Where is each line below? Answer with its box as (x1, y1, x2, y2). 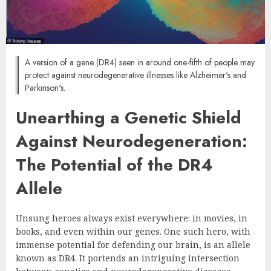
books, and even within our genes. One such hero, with (16, 225, 250, 237)
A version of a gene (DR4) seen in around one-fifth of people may (25, 56, 255, 68)
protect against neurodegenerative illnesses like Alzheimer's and (25, 69, 246, 81)
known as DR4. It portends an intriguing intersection (16, 252, 240, 264)
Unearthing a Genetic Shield (16, 105, 241, 130)
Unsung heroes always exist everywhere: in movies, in (16, 212, 247, 224)
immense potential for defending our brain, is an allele (16, 238, 250, 250)
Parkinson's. (25, 82, 65, 94)
